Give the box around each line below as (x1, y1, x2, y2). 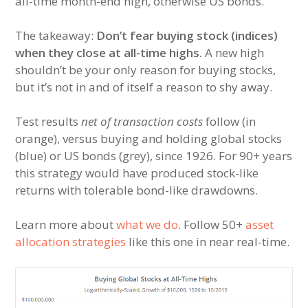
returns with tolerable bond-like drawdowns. (15, 182, 258, 199)
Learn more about (15, 217, 117, 233)
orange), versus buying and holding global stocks (15, 131, 283, 147)
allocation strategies (15, 234, 126, 250)
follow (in (203, 113, 256, 130)
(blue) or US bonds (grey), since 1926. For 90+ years (15, 148, 293, 164)
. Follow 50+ (178, 217, 246, 233)
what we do (116, 217, 179, 233)
